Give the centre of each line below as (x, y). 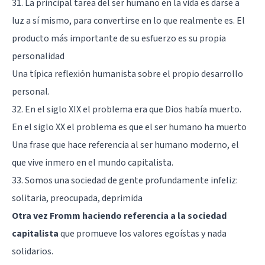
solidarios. (33, 251)
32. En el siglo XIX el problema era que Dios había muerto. (127, 109)
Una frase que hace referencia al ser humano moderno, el (125, 145)
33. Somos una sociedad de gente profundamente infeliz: (125, 180)
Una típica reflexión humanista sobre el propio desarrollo (127, 74)
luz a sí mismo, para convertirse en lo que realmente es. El (128, 20)
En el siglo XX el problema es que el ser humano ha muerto (129, 127)
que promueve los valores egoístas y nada (143, 233)
